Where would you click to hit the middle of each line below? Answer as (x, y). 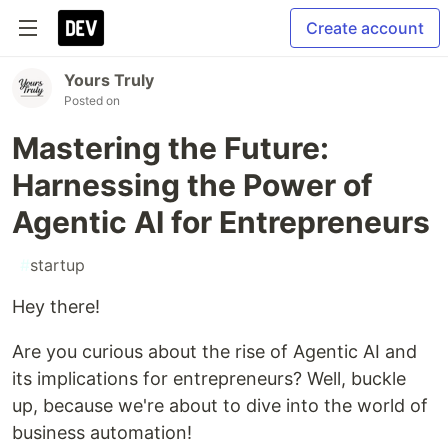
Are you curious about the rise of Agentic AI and (214, 351)
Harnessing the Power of (192, 185)
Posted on (92, 100)
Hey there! (56, 306)
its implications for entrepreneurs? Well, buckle (209, 378)
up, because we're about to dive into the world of (220, 405)
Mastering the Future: (170, 148)
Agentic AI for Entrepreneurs (221, 222)
